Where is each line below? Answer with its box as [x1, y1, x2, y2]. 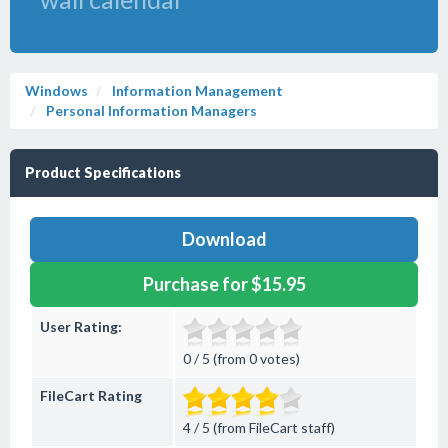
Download [181, 228, 267, 250]
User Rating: [40, 318, 122, 335]
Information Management [109, 82, 283, 99]
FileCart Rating [40, 387, 142, 404]
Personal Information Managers [46, 102, 257, 119]
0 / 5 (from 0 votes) [183, 350, 300, 367]
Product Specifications [25, 164, 181, 181]
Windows [25, 82, 88, 99]
